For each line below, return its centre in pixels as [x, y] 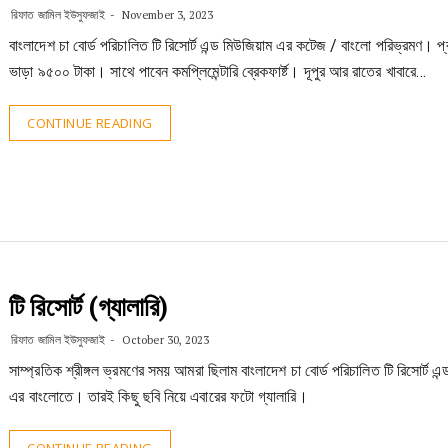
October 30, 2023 [164, 340]
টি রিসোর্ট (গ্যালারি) [89, 307]
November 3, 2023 [166, 15]
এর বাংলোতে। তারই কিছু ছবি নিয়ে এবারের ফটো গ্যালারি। [158, 396]
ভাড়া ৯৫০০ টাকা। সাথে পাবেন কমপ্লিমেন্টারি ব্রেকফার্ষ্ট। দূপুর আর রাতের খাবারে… [218, 71]
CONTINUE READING [90, 123]
